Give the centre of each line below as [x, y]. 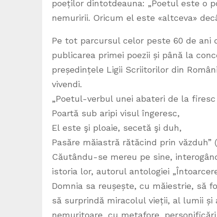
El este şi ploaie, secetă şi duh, [117, 128]
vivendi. [67, 84]
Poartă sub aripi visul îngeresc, [116, 113]
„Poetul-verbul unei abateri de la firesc [134, 99]
